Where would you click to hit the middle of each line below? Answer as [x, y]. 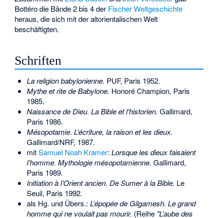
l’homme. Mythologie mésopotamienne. [89, 163]
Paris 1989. [45, 173]
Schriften [38, 60]
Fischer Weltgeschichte [145, 8]
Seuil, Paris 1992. [54, 193]
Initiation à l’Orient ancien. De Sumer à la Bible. [100, 183]
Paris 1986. [45, 122]
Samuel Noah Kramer [73, 152]
